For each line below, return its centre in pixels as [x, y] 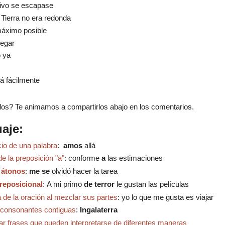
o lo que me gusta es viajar [169, 197]
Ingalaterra [98, 210]
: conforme [83, 158]
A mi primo [64, 184]
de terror [99, 184]
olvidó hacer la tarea [84, 171]
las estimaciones [135, 158]
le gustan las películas [152, 184]
